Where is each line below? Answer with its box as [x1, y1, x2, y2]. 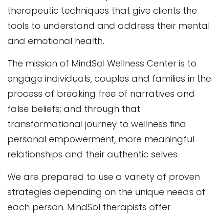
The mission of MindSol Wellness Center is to [7, 57, 197, 69]
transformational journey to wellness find [7, 118, 186, 130]
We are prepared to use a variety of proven [7, 171, 200, 183]
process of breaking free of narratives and [7, 88, 195, 100]
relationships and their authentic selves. [7, 148, 179, 160]
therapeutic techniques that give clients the [7, 4, 197, 17]
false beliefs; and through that [7, 103, 140, 115]
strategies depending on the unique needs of [7, 186, 205, 198]
